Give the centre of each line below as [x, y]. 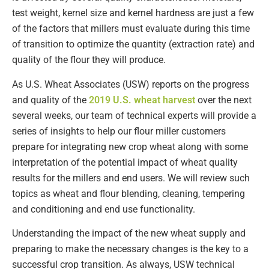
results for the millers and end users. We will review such [131, 178]
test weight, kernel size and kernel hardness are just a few [133, 13]
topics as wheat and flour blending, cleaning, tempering [128, 193]
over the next [225, 100]
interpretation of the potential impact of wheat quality [125, 162]
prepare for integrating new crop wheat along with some [130, 147]
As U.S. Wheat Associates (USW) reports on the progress [131, 84]
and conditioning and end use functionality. [104, 209]
